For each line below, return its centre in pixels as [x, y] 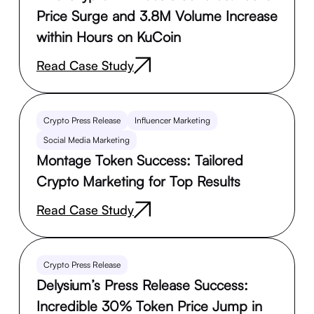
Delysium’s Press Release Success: [142, 285]
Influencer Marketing [172, 121]
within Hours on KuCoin [108, 37]
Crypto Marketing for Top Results [138, 182]
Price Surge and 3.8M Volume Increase [157, 16]
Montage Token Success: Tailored [139, 161]
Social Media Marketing [86, 140]
